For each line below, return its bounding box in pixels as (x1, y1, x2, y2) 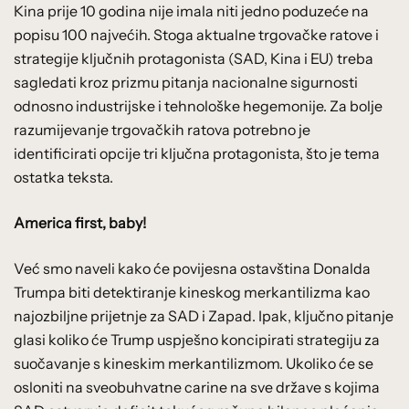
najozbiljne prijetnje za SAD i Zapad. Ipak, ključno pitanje (14, 306, 393, 325)
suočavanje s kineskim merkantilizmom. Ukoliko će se (14, 353, 373, 372)
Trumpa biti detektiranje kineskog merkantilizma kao (14, 282, 370, 301)
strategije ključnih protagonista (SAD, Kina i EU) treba (14, 48, 373, 68)
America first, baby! (14, 213, 146, 232)
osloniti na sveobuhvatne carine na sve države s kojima (14, 377, 380, 396)
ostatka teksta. (14, 167, 113, 186)
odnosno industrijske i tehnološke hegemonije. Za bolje (14, 96, 383, 115)
